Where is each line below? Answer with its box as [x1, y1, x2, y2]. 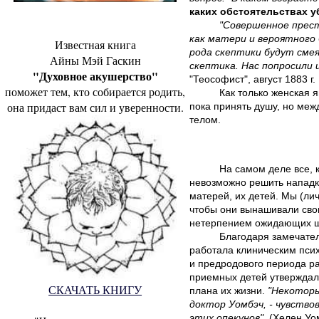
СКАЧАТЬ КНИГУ [48, 282, 142, 298]
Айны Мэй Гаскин [49, 52, 141, 68]
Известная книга [54, 36, 136, 52]
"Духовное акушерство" [32, 67, 158, 84]
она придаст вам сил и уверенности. [6, 99, 184, 115]
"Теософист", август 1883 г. [189, 73, 316, 85]
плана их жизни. [189, 285, 268, 296]
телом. [189, 114, 221, 125]
